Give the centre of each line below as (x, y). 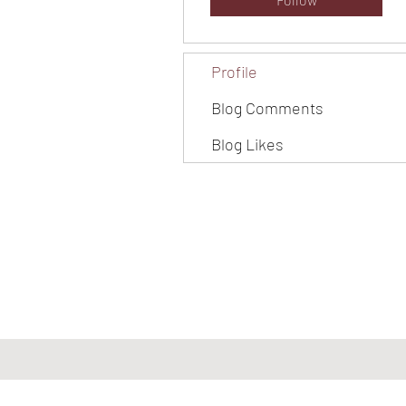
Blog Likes (247, 144)
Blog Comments (267, 108)
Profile (234, 72)
